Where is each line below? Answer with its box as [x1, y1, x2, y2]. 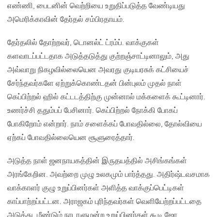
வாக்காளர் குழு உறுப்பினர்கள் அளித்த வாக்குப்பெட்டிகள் [7, 184, 184, 193]
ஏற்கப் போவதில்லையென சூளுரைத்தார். [7, 133, 135, 143]
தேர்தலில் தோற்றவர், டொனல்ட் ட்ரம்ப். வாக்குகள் [7, 38, 159, 48]
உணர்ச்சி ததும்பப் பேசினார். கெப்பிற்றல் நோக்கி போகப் [7, 106, 178, 116]
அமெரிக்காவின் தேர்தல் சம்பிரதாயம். [7, 15, 124, 25]
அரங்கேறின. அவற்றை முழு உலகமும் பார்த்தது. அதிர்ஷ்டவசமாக [7, 170, 210, 180]
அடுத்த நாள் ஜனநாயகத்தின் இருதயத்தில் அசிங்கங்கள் [7, 156, 187, 166]
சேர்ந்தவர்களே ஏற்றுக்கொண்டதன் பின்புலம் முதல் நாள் [7, 79, 182, 89]
